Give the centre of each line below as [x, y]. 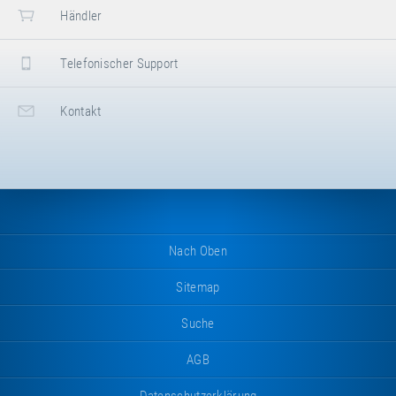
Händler [80, 16]
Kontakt [80, 112]
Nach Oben [198, 251]
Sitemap [198, 288]
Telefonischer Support [118, 64]
